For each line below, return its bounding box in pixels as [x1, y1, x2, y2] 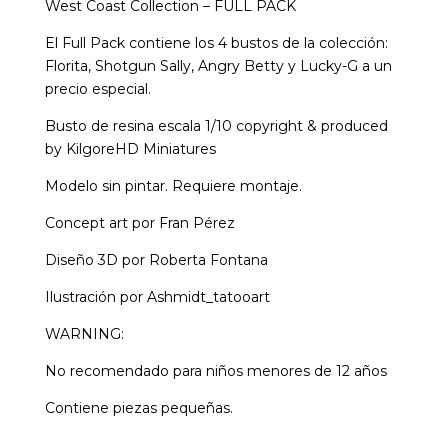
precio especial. [44, 79, 151, 98]
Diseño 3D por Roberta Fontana [44, 250, 268, 269]
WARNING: [44, 324, 124, 343]
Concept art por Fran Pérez [44, 213, 235, 232]
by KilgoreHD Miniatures [44, 139, 216, 158]
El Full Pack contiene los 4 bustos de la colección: [44, 33, 388, 52]
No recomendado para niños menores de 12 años [44, 361, 387, 380]
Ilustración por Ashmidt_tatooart [44, 287, 270, 306]
